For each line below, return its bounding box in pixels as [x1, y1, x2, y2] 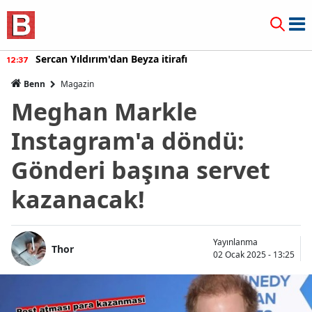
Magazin [61, 78, 94, 90]
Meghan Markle [11, 95, 197, 127]
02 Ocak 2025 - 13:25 [213, 249, 295, 260]
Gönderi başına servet [11, 154, 270, 186]
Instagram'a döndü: [11, 125, 244, 157]
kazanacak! [11, 183, 145, 215]
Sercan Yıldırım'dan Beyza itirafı [36, 52, 187, 65]
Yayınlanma [213, 236, 258, 248]
